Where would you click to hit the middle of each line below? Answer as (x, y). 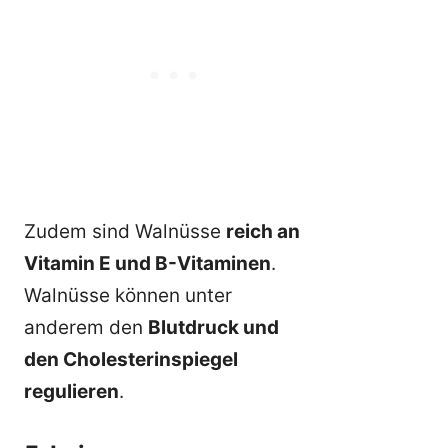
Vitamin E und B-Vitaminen (147, 264)
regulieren (71, 392)
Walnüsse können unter (128, 296)
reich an (263, 232)
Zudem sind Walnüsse (125, 232)
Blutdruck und (213, 328)
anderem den (86, 328)
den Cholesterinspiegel (131, 360)
